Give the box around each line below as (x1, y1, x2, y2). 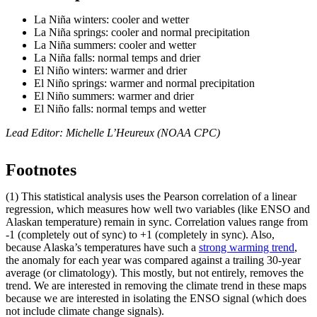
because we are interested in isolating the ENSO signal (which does (6, 292, 306, 304)
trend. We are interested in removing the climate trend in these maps (6, 279, 306, 292)
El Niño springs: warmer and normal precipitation (34, 76, 255, 89)
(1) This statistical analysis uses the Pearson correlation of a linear (6, 190, 296, 202)
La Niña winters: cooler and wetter (34, 13, 189, 25)
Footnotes (6, 160, 76, 179)
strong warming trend (199, 241, 294, 253)
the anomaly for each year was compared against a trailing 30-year (6, 253, 301, 266)
